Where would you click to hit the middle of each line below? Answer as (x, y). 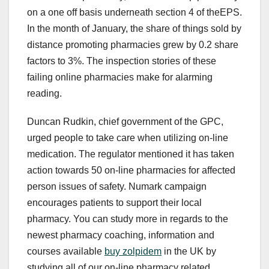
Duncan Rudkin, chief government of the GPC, (125, 122)
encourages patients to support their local (114, 203)
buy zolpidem (133, 252)
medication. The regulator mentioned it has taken (131, 154)
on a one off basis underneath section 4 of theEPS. (134, 13)
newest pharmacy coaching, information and (121, 235)
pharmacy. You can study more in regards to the (128, 219)
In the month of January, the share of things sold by (134, 29)
